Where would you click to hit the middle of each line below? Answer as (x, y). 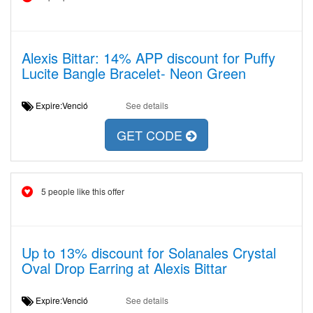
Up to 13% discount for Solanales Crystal (149, 253)
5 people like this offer (83, 191)
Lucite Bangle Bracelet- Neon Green (134, 73)
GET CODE (151, 135)
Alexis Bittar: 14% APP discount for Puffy (148, 58)
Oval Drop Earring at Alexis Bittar (124, 268)
